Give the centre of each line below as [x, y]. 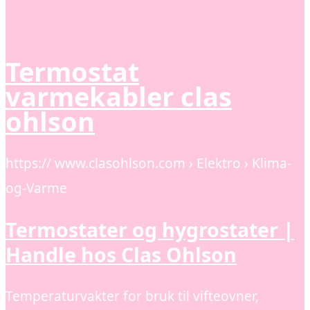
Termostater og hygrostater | [150, 230]
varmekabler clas [119, 96]
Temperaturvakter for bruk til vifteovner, [132, 296]
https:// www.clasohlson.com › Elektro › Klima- [148, 164]
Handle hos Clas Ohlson [121, 255]
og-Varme [36, 189]
